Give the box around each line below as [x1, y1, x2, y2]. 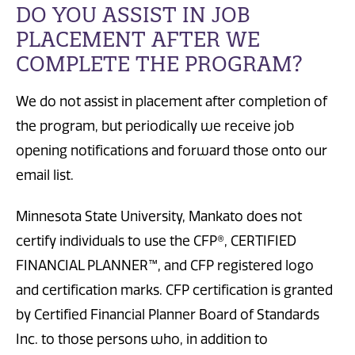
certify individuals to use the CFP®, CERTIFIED [16, 232, 296, 249]
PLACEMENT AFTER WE [16, 26, 260, 53]
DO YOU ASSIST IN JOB [16, 2, 250, 29]
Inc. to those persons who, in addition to [16, 330, 268, 347]
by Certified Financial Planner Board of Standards [16, 306, 319, 323]
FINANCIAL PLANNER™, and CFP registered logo [16, 257, 314, 273]
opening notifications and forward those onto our [16, 142, 327, 158]
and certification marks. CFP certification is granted [16, 281, 333, 298]
